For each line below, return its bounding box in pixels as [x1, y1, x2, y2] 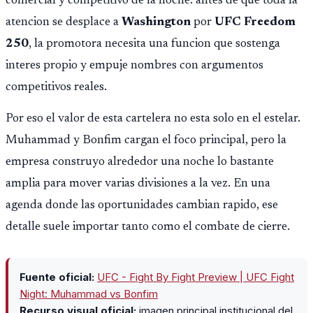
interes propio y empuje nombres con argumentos [6, 59, 263, 73]
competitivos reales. [6, 81, 107, 94]
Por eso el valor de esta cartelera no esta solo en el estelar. [6, 112, 300, 125]
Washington [122, 16, 191, 29]
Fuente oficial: [20, 270, 94, 284]
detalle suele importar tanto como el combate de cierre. [6, 220, 290, 233]
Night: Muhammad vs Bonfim [20, 287, 158, 301]
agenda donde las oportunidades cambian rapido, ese [6, 198, 278, 212]
